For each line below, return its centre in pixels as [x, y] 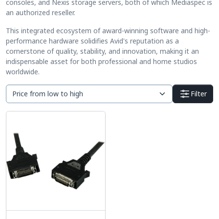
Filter [199, 94]
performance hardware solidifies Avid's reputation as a [92, 41]
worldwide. [23, 71]
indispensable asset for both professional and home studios [101, 61]
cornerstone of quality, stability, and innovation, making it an [102, 51]
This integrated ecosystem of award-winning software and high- [108, 30]
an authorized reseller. [41, 12]
